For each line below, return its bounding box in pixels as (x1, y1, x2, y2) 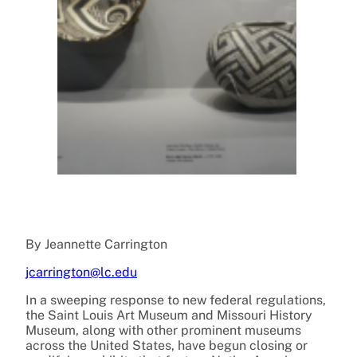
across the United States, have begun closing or (25, 338, 308, 354)
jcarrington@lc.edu (25, 265, 137, 280)
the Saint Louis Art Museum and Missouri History (25, 308, 312, 324)
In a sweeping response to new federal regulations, (25, 292, 326, 308)
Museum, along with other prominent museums (25, 323, 301, 339)
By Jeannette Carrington (25, 237, 167, 253)
